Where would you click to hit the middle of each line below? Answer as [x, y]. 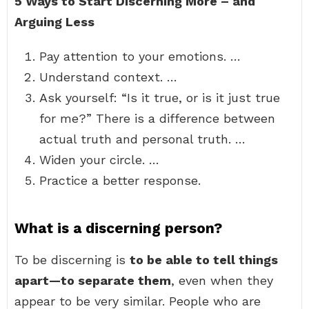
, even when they [222, 280]
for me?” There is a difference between [157, 118]
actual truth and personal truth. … [142, 139]
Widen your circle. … [99, 160]
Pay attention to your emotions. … [140, 56]
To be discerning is [72, 260]
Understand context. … [108, 77]
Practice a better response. [120, 180]
